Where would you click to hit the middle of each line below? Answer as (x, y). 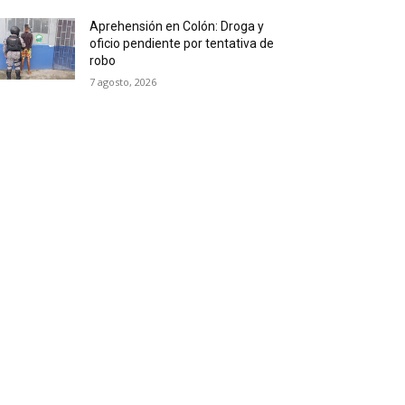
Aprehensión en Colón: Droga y (177, 26)
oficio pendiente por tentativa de (182, 43)
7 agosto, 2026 (123, 82)
